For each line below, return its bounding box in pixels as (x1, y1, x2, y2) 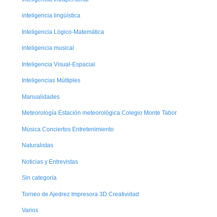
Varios (21, 206, 38, 213)
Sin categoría (21, 174, 57, 181)
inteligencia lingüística (21, 12, 80, 19)
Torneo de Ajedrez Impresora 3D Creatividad (21, 190, 139, 197)
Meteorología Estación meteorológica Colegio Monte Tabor (21, 109, 177, 116)
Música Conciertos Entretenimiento (21, 125, 114, 132)
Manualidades (21, 93, 60, 100)
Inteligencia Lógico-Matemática (21, 28, 104, 35)
